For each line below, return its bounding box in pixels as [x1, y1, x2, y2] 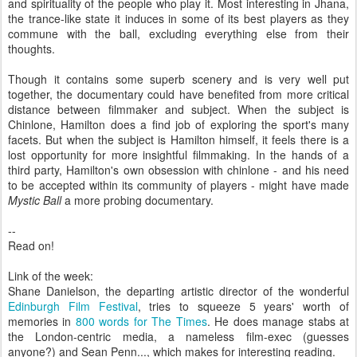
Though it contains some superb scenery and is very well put [8, 71, 349, 87]
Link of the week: [8, 268, 93, 284]
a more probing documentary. [61, 192, 214, 208]
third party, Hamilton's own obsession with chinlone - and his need [8, 162, 349, 178]
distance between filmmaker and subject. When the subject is [8, 101, 349, 117]
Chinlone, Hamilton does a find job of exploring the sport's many [8, 116, 349, 132]
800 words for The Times [75, 313, 207, 329]
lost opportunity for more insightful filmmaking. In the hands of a [8, 147, 349, 163]
